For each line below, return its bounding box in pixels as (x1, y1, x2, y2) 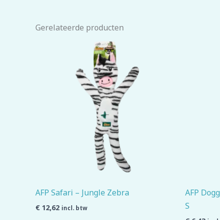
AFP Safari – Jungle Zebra (35, 187, 129, 198)
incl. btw (61, 204, 87, 212)
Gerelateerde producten (35, 22, 124, 33)
